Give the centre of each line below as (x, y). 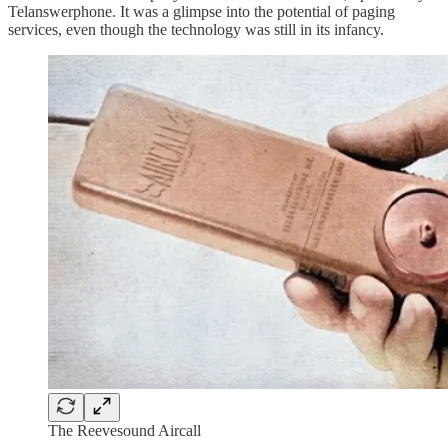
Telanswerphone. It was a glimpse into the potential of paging (201, 11)
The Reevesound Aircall (124, 430)
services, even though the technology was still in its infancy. (196, 29)
